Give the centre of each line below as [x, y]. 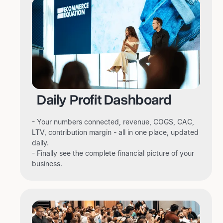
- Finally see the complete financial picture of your [113, 153]
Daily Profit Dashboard [104, 100]
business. [47, 164]
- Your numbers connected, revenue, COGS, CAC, [113, 122]
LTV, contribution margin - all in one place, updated [115, 132]
